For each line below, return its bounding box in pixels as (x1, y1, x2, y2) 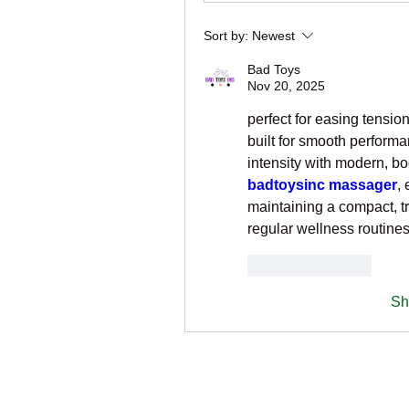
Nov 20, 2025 (247, 79, 325, 93)
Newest (252, 28, 295, 43)
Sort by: (204, 28, 248, 43)
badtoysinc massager (247, 177, 397, 193)
